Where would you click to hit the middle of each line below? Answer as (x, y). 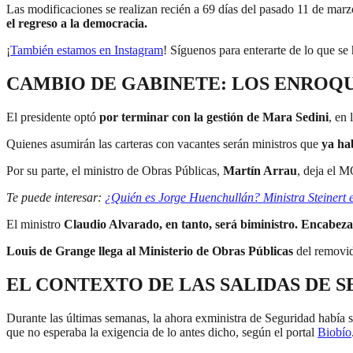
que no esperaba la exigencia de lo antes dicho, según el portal (162, 332)
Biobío (334, 332)
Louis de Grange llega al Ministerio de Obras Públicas (150, 251)
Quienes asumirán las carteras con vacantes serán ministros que (162, 143)
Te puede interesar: (56, 197)
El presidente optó (53, 117)
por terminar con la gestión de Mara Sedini (214, 117)
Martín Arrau (260, 170)
